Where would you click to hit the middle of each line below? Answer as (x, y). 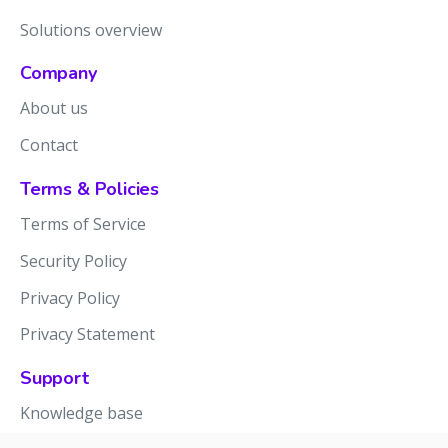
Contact (49, 145)
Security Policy (73, 261)
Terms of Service (83, 224)
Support (54, 378)
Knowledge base (81, 413)
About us (54, 108)
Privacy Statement (87, 334)
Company (58, 73)
